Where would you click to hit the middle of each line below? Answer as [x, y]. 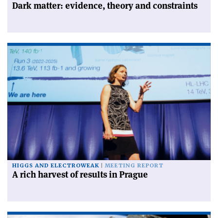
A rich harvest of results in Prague [80, 174]
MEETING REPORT [134, 166]
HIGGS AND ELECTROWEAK [56, 166]
